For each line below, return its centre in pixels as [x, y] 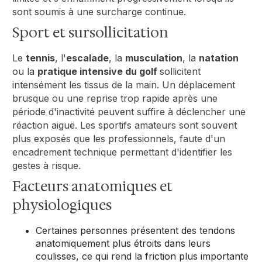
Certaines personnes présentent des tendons [136, 231]
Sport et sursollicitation [91, 33]
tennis [41, 58]
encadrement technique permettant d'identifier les [123, 152]
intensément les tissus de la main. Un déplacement [124, 85]
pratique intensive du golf [99, 72]
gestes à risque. [47, 166]
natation [219, 58]
